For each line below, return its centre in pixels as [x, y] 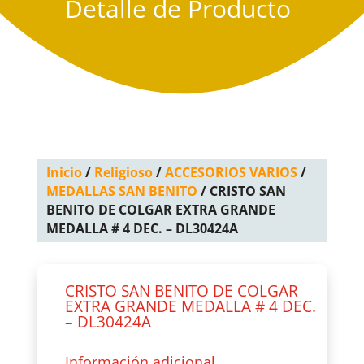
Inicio [64, 172]
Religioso [123, 172]
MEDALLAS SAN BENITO [121, 191]
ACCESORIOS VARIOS [231, 172]
